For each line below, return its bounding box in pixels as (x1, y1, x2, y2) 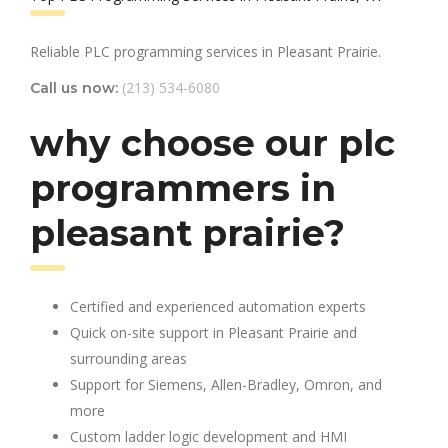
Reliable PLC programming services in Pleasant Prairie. (30, 41, 381, 61)
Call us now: (30, 78, 118, 97)
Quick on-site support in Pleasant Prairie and (70, 322, 357, 342)
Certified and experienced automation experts (70, 296, 366, 316)
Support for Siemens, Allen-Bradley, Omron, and (70, 374, 382, 394)
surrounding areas (70, 348, 187, 368)
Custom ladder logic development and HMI (70, 426, 347, 446)
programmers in (30, 165, 336, 210)
